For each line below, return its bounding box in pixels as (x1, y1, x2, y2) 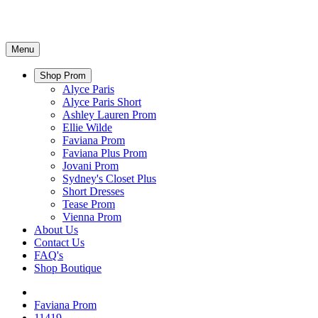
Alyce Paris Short (62, 96, 141, 108)
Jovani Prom (62, 160, 119, 172)
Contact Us (34, 236, 84, 248)
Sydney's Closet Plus (62, 172, 156, 185)
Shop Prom (40, 70, 86, 81)
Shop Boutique (34, 262, 102, 274)
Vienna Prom (62, 211, 121, 223)
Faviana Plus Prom (62, 147, 147, 159)
